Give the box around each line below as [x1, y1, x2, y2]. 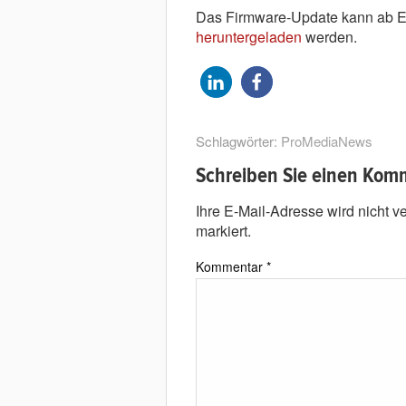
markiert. [195, 219, 251, 241]
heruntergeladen [195, 25, 302, 47]
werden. [301, 25, 357, 47]
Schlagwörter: [195, 130, 281, 150]
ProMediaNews [280, 130, 372, 150]
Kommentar [195, 256, 266, 275]
